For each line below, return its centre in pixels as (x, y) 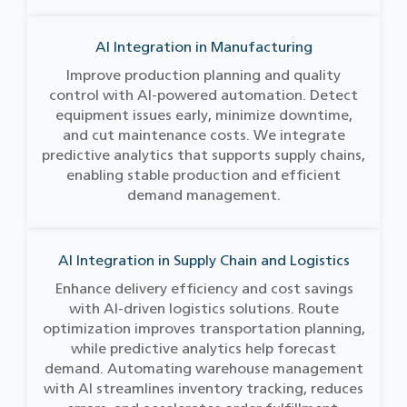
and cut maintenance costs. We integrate (203, 135)
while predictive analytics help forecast (203, 348)
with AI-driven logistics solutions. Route (203, 308)
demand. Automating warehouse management (203, 368)
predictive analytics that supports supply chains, (203, 155)
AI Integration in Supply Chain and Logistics (203, 260)
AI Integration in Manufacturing (203, 47)
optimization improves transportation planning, (203, 328)
